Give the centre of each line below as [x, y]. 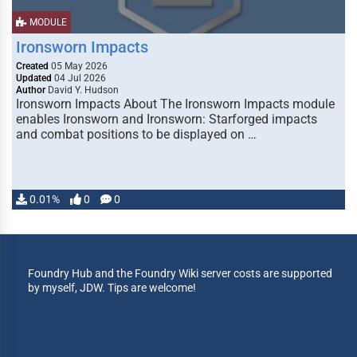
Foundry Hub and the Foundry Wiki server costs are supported [180, 273]
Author [31, 90]
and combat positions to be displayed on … [136, 134]
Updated [34, 78]
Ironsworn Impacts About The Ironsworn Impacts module [175, 104]
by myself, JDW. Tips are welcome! [112, 288]
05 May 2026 [78, 66]
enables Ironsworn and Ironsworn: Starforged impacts [167, 119]
